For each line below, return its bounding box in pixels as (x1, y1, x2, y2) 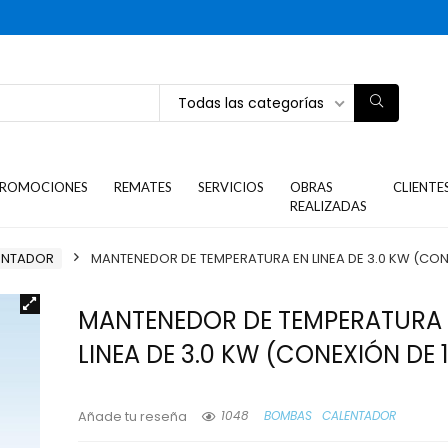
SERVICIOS (198, 179, 265, 195)
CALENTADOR (322, 407, 397, 425)
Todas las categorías (178, 92, 324, 113)
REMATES (114, 179, 173, 195)
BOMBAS (264, 407, 313, 425)
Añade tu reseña (78, 408, 188, 425)
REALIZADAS (290, 198, 368, 214)
